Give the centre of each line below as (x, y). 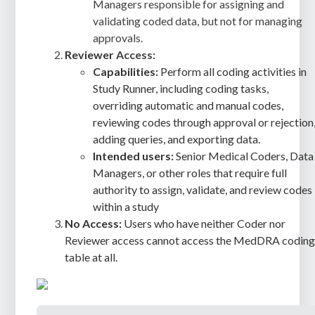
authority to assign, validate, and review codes (203, 189)
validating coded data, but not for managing (198, 20)
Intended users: (134, 155)
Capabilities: (126, 71)
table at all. (91, 257)
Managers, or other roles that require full (190, 172)
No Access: (94, 223)
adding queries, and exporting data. (177, 139)
